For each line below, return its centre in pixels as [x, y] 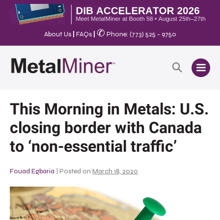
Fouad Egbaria [32, 171]
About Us [57, 34]
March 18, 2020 [115, 171]
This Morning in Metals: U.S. [109, 109]
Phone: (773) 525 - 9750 [140, 34]
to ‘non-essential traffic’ [93, 146]
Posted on [75, 171]
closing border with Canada [106, 127]
